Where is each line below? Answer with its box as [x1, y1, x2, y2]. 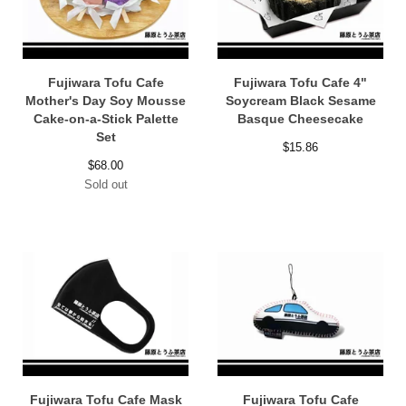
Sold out [83, 177, 128, 191]
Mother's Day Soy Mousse [25, 92, 186, 108]
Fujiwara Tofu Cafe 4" [234, 74, 367, 90]
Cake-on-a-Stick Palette [33, 111, 179, 126]
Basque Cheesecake [237, 111, 363, 126]
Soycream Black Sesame [225, 92, 376, 108]
